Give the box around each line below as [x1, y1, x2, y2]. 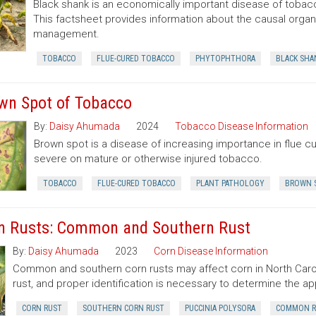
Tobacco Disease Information [175, 121, 309, 132]
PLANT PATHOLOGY [196, 178, 265, 188]
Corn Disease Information [154, 245, 269, 257]
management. [33, 28, 100, 40]
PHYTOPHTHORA [195, 54, 256, 63]
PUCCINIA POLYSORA [185, 303, 256, 313]
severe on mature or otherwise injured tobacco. [34, 152, 263, 165]
